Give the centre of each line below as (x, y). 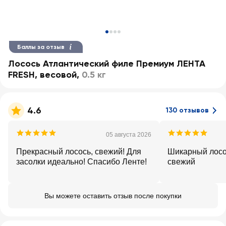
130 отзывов (187, 110)
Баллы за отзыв (41, 47)
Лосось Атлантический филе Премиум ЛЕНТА (107, 64)
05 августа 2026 (129, 135)
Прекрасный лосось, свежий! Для (79, 152)
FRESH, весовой (42, 75)
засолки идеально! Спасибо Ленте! (81, 162)
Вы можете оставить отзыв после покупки (113, 196)
